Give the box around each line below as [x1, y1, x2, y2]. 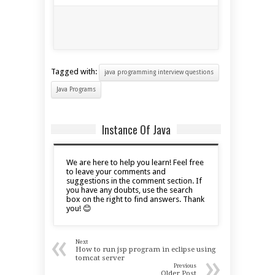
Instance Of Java [101, 122, 171, 138]
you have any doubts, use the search [66, 185, 193, 195]
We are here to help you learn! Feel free [66, 158, 204, 168]
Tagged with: [51, 67, 99, 77]
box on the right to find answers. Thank [66, 195, 204, 204]
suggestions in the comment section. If [66, 176, 202, 186]
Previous [174, 262, 196, 269]
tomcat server [76, 254, 125, 263]
